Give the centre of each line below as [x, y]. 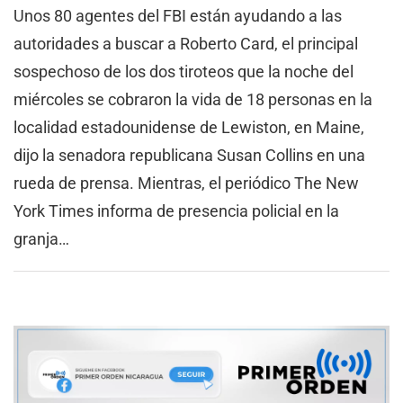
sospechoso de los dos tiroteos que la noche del [184, 72]
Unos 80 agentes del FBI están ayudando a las [178, 16]
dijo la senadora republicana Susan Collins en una [189, 156]
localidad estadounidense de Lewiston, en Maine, [189, 128]
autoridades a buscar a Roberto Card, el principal [186, 44]
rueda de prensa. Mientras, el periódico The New [186, 184]
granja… [41, 239]
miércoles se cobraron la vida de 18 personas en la [193, 100]
